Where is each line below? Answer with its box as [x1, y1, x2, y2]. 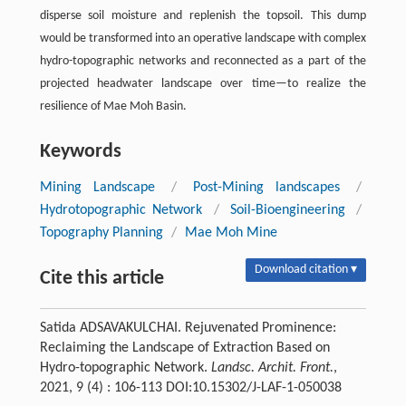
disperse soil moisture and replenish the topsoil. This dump [39, 9, 367, 24]
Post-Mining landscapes [193, 180, 341, 196]
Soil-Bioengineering [229, 203, 345, 218]
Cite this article [39, 268, 164, 290]
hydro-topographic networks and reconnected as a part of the [39, 54, 367, 69]
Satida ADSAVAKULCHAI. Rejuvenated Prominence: [39, 321, 336, 336]
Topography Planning [39, 226, 163, 241]
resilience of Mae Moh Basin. [39, 100, 187, 114]
